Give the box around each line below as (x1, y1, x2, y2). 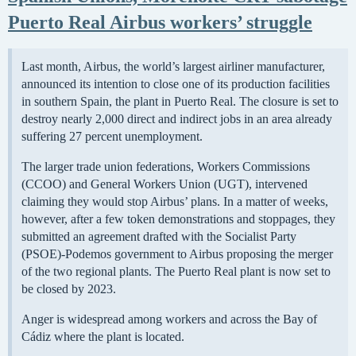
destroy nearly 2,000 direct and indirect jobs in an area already (21, 112, 332, 126)
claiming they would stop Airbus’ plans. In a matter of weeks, (21, 195, 328, 209)
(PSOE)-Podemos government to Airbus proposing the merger (21, 247, 333, 261)
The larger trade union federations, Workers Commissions (21, 160, 310, 174)
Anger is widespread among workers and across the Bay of (21, 312, 317, 327)
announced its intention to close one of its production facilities (21, 77, 330, 91)
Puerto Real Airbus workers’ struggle (8, 12, 312, 33)
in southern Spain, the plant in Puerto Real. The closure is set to (21, 95, 339, 109)
